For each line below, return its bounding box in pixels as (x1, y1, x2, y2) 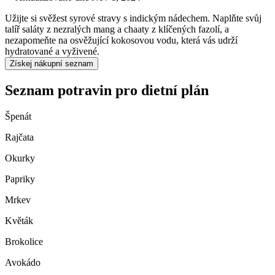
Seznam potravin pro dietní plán (5, 82, 209, 99)
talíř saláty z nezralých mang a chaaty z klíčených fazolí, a (5, 24, 229, 35)
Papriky (5, 174, 35, 185)
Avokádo (5, 257, 41, 268)
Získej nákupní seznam (10, 59, 93, 69)
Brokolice (5, 236, 43, 247)
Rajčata (5, 132, 34, 143)
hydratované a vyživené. (5, 46, 99, 57)
